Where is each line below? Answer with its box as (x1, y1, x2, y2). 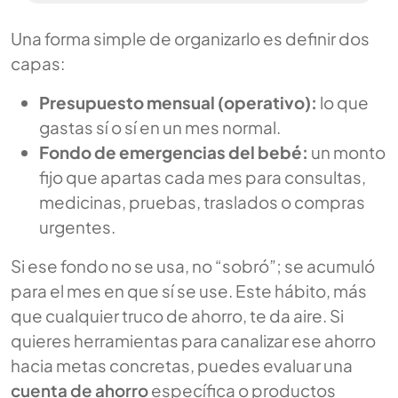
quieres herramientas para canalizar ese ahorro (11, 330, 376, 352)
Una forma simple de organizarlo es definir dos (11, 28, 370, 50)
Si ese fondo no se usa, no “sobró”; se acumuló (11, 255, 375, 277)
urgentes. (39, 216, 115, 238)
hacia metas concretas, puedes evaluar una (11, 354, 353, 377)
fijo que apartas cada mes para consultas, (39, 166, 366, 188)
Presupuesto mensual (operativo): (39, 92, 317, 114)
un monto (308, 141, 386, 163)
